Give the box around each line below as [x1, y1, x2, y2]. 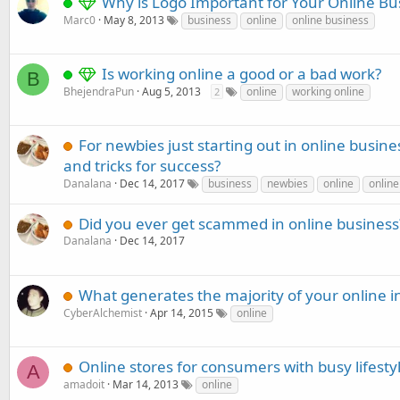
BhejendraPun [63, 84, 134, 99]
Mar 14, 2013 [112, 377, 179, 392]
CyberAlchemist [63, 305, 142, 321]
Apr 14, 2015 [150, 305, 213, 321]
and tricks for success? [63, 155, 221, 176]
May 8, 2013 [104, 12, 164, 28]
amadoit [63, 377, 104, 392]
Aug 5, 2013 [142, 84, 201, 99]
